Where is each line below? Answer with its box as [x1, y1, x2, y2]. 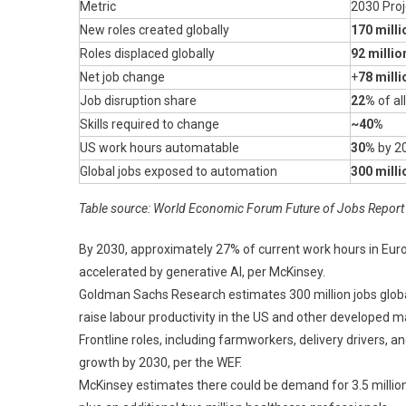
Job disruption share [80, 92, 197, 108]
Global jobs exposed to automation [80, 163, 277, 179]
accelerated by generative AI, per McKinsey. [79, 264, 325, 279]
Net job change [80, 69, 165, 84]
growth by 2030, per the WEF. [79, 354, 242, 370]
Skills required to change [80, 116, 219, 131]
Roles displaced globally [80, 45, 215, 61]
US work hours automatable [80, 140, 239, 155]
